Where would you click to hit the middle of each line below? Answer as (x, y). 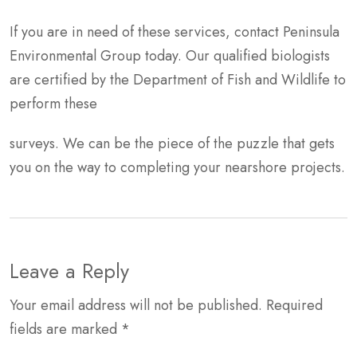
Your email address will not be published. (136, 305)
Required (294, 305)
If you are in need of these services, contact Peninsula (175, 31)
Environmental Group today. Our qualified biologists (170, 55)
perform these (53, 103)
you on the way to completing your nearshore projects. (177, 167)
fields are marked (65, 329)
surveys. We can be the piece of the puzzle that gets (172, 143)
